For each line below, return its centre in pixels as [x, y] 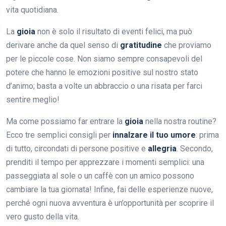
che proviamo [187, 45]
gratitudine [141, 45]
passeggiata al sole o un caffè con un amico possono [100, 176]
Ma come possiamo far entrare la [65, 121]
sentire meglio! [33, 99]
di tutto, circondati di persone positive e [77, 148]
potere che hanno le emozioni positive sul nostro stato [102, 72]
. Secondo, [195, 148]
